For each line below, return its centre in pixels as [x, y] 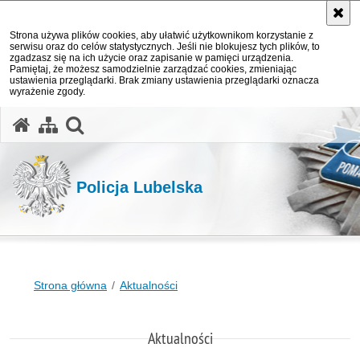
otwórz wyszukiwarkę [172, 123]
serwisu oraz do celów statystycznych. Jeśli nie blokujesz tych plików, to [165, 47]
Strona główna [70, 285]
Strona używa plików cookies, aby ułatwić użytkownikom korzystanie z [162, 35]
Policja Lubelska [139, 187]
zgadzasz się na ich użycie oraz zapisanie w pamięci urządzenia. [151, 58]
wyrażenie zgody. [47, 92]
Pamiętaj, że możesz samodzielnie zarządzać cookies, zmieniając [153, 69]
